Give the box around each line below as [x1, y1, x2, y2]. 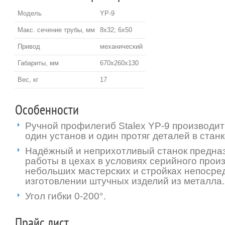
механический [100, 43, 143, 50]
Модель [18, 10, 42, 17]
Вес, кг [18, 76, 39, 83]
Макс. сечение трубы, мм [18, 26, 95, 34]
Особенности [15, 102, 79, 119]
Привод [18, 43, 40, 50]
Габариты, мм [18, 59, 59, 67]
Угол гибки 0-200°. [25, 191, 106, 201]
